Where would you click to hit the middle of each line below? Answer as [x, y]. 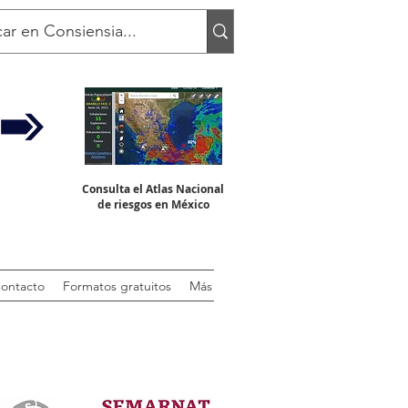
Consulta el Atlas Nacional [153, 189]
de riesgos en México [153, 204]
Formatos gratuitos [117, 286]
